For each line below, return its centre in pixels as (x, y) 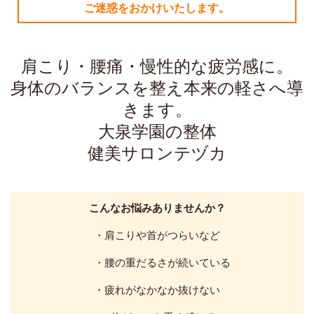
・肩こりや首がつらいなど (157, 235)
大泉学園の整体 (157, 131)
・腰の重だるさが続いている (157, 262)
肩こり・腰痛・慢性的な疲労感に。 (157, 66)
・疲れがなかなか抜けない (157, 289)
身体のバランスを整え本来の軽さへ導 (157, 87)
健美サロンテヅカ (157, 152)
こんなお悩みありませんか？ (157, 207)
